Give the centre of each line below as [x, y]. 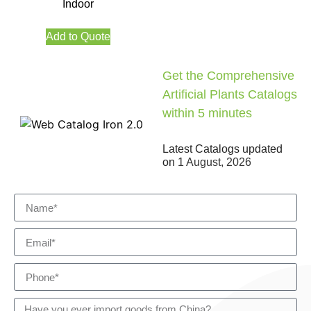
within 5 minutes [207, 114]
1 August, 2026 [215, 162]
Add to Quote [78, 37]
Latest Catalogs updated [222, 149]
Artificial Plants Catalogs [230, 95]
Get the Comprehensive [228, 76]
